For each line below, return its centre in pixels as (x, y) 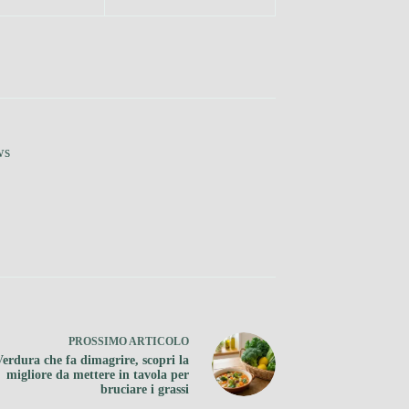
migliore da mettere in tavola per (98, 374)
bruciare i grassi (145, 389)
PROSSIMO (99, 341)
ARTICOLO (159, 341)
